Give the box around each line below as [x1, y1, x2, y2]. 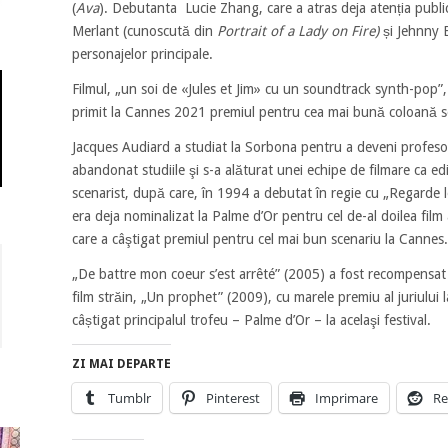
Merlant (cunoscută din [71, 22, 217, 39]
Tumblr [107, 388, 151, 407]
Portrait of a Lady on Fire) [216, 22, 379, 39]
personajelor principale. [71, 45, 217, 62]
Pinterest [205, 388, 260, 407]
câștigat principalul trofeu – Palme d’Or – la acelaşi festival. [71, 311, 431, 328]
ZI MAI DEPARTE [71, 356, 171, 371]
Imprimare [314, 388, 378, 407]
